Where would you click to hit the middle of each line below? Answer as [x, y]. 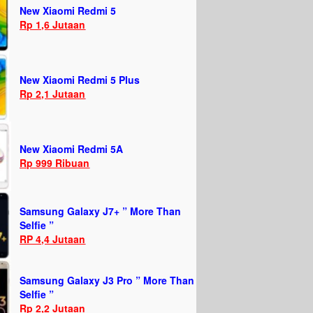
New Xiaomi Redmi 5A [72, 149]
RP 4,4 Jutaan [53, 239]
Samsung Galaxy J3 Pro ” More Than [107, 280]
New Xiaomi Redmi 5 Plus [80, 80]
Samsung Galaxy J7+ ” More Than [101, 211]
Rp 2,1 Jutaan [53, 94]
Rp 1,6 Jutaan [53, 24]
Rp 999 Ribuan [55, 163]
